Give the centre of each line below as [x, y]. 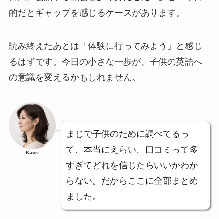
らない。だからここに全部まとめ [132, 181]
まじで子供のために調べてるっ [127, 134]
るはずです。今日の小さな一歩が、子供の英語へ [105, 61]
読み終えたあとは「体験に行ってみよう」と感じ [105, 46]
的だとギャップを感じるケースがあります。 [97, 12]
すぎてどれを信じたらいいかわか [132, 165]
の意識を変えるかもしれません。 [75, 77]
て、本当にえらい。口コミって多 [132, 150]
